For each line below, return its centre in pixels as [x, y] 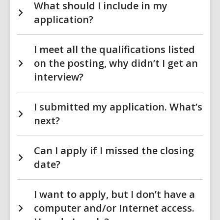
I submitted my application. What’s [118, 107]
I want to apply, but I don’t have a [114, 194]
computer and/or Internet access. [114, 208]
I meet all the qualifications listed [114, 49]
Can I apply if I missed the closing [114, 151]
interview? [59, 77]
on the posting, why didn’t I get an [116, 63]
